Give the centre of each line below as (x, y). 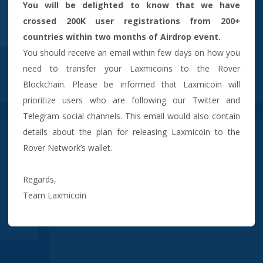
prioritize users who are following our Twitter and (131, 100)
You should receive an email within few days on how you (131, 52)
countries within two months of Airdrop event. (122, 36)
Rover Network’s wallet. (68, 147)
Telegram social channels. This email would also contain (131, 116)
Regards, (40, 179)
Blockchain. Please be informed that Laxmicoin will (131, 84)
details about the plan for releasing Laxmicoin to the (131, 131)
